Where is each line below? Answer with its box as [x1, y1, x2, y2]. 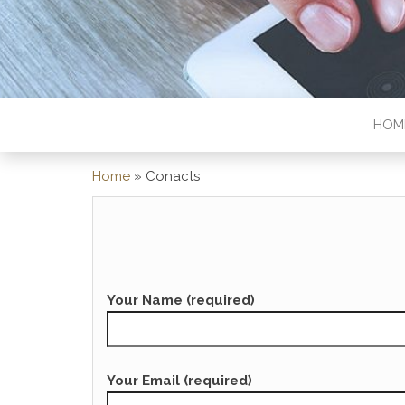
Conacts [146, 168, 200, 184]
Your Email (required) [107, 372, 252, 389]
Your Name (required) [107, 292, 255, 308]
